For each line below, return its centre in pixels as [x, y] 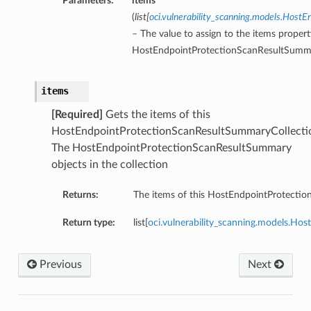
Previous [59, 265]
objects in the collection [109, 165]
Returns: [80, 195]
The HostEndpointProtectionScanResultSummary [171, 148]
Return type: [89, 223]
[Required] [77, 115]
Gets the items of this [156, 115]
